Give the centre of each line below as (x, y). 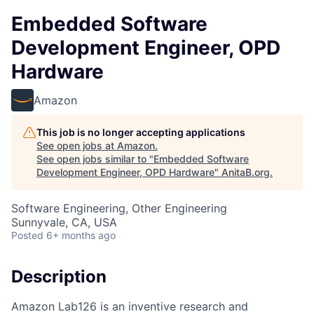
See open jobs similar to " (95, 159)
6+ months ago (81, 235)
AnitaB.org (246, 172)
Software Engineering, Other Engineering (119, 208)
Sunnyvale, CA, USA (64, 222)
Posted (27, 235)
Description (59, 277)
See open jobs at (77, 145)
